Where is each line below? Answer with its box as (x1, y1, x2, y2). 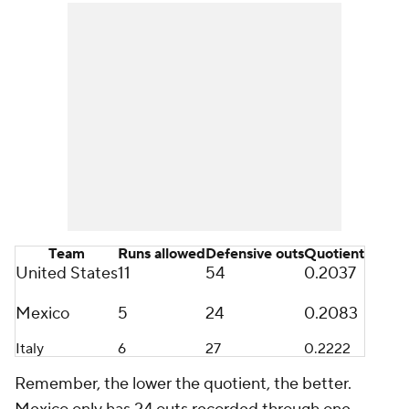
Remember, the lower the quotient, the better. (15, 373, 351, 394)
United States (16, 263, 118, 284)
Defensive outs (205, 245, 304, 263)
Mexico (16, 303, 69, 324)
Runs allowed (118, 245, 205, 263)
